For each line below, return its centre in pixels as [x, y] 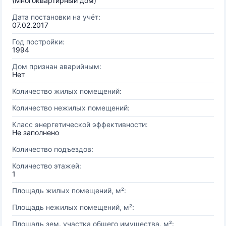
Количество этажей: [47, 166]
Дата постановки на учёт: [56, 17]
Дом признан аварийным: [57, 66]
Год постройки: [38, 42]
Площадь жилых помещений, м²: [69, 190]
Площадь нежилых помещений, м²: [73, 207]
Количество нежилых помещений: [71, 108]
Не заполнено [36, 132]
